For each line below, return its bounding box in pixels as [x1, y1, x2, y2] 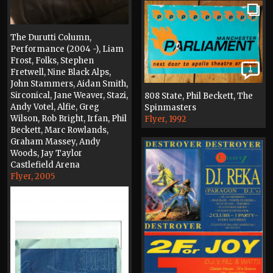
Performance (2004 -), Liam [10, 43, 124, 54]
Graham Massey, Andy [10, 136, 101, 147]
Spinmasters [144, 102, 196, 113]
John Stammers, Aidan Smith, [10, 78, 128, 89]
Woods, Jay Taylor [10, 147, 82, 158]
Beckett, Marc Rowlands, [10, 124, 108, 135]
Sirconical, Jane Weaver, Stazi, [10, 90, 128, 101]
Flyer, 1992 [144, 113, 186, 124]
